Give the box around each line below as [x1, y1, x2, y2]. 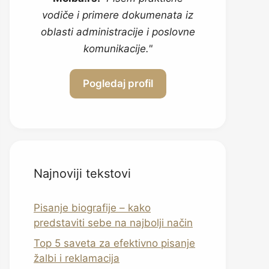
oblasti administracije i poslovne [40, 26, 195, 38]
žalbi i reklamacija [34, 252, 119, 264]
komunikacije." [83, 43, 153, 55]
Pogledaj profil [82, 77, 153, 89]
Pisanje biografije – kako [34, 202, 151, 214]
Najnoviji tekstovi [34, 166, 131, 181]
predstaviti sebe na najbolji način [34, 217, 193, 229]
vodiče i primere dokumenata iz [42, 9, 193, 21]
